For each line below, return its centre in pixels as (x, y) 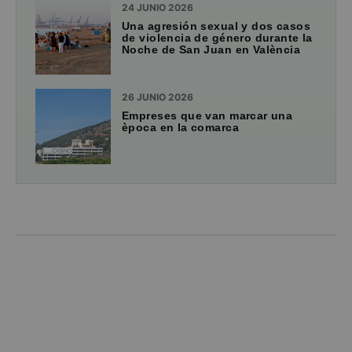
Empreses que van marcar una (207, 116)
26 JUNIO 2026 (158, 97)
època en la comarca (180, 128)
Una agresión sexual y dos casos (216, 26)
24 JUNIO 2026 (158, 8)
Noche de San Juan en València (211, 50)
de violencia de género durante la (217, 38)
